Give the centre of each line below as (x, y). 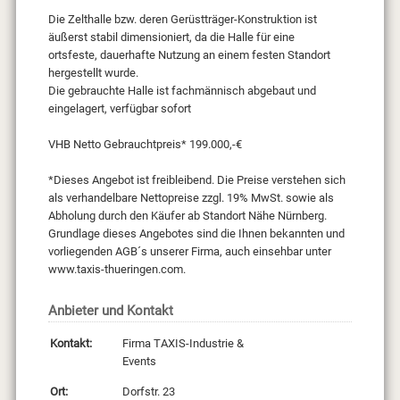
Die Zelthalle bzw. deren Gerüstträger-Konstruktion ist (182, 20)
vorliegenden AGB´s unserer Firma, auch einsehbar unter (189, 252)
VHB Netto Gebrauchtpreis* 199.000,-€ (145, 145)
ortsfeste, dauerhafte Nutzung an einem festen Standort (189, 55)
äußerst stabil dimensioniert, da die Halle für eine (171, 37)
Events (139, 362)
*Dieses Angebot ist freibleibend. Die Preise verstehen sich (196, 180)
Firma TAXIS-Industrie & (183, 344)
